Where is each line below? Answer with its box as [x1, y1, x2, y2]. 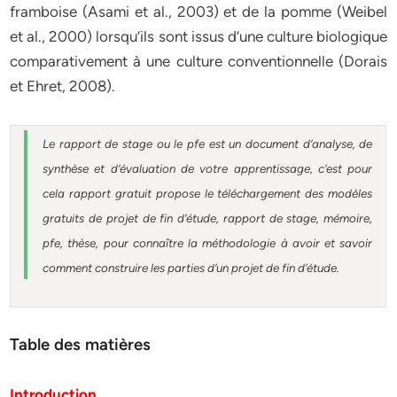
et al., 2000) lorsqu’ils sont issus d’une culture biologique [10, 27, 387, 45]
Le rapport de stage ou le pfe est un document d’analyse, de [43, 136, 373, 151]
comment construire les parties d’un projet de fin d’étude [43, 261, 338, 275]
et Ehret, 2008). [10, 77, 116, 95]
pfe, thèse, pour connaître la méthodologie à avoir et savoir [43, 236, 373, 250]
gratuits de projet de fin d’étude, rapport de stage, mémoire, [43, 211, 373, 225]
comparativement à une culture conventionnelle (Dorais [10, 52, 387, 70]
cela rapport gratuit [43, 186, 156, 200]
